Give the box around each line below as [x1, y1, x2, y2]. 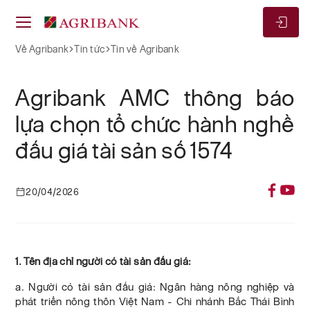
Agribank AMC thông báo [15, 85, 295, 110]
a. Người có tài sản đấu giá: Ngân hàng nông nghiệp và [15, 281, 295, 293]
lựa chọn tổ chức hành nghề [15, 111, 295, 136]
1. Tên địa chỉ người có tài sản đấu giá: [15, 255, 192, 268]
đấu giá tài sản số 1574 [15, 138, 232, 163]
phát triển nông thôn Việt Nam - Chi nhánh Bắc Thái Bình [15, 295, 295, 308]
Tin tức [74, 44, 106, 55]
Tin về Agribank [111, 44, 179, 55]
